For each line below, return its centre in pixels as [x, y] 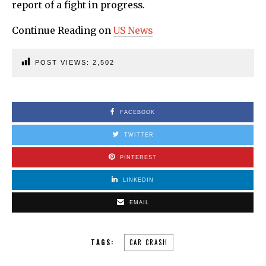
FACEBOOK [137, 112]
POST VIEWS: [64, 62]
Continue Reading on [63, 30]
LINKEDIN [138, 180]
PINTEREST [138, 157]
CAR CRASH [148, 242]
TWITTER [139, 134]
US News [133, 30]
